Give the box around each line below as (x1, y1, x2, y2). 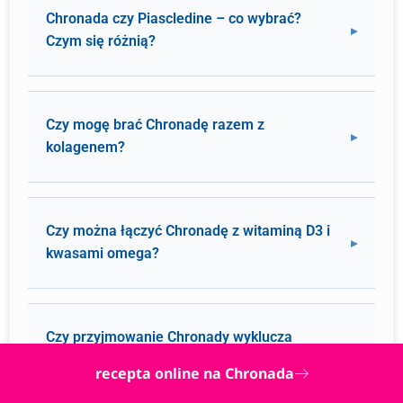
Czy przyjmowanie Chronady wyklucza (46, 328, 292, 345)
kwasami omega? (46, 245, 159, 262)
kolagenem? (46, 139, 125, 156)
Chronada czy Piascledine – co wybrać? (46, 10, 301, 27)
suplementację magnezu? (46, 351, 212, 368)
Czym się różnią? (46, 32, 156, 49)
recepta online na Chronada (94, 363, 294, 383)
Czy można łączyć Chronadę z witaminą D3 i (46, 222, 330, 239)
